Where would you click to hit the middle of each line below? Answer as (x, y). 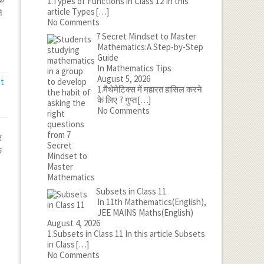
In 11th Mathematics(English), (151, 202)
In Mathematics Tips (134, 68)
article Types (72, 11)
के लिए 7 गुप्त (118, 100)
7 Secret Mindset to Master (146, 36)
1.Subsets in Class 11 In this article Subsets (126, 234)
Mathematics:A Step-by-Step (150, 47)
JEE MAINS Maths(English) (145, 212)
